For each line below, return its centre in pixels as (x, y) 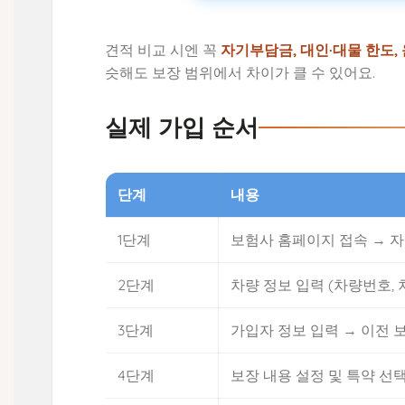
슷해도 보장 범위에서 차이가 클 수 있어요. (240, 73)
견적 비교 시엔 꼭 (163, 50)
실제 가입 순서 (182, 128)
